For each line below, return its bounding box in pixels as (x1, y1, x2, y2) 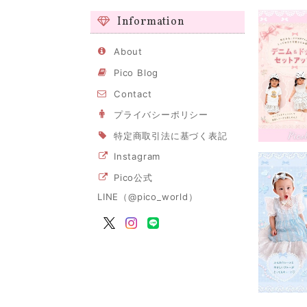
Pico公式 (114, 171, 153, 183)
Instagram (114, 151, 161, 162)
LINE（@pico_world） (97, 191, 198, 202)
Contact (114, 88, 152, 99)
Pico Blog (114, 66, 159, 78)
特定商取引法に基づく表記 (114, 130, 228, 141)
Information (116, 14, 185, 29)
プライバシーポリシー (114, 109, 208, 121)
